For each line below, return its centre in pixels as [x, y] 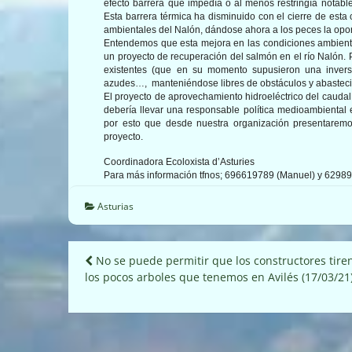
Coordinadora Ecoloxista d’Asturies [180, 161]
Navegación [148, 264]
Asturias [115, 206]
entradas [133, 316]
